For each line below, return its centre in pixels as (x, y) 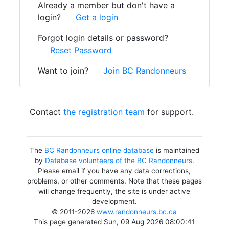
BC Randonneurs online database (99, 150)
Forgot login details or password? (103, 38)
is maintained (176, 150)
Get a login (97, 17)
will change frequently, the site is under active (114, 191)
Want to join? (64, 71)
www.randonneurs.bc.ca (137, 212)
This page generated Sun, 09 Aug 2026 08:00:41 (114, 222)
